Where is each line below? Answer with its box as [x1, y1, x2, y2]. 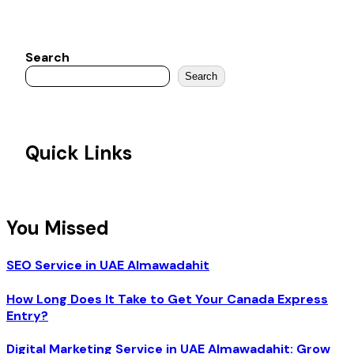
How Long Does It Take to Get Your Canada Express [6, 290, 328, 307]
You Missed [6, 215, 109, 240]
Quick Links [25, 141, 132, 166]
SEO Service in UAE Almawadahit [6, 257, 209, 274]
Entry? [6, 307, 48, 324]
